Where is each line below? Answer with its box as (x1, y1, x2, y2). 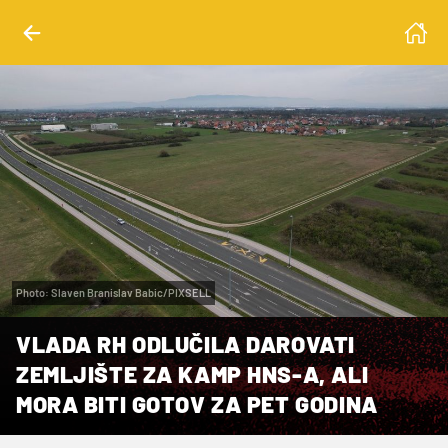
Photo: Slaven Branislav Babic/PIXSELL (16, 285, 211, 299)
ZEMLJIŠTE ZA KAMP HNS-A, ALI (16, 359, 369, 388)
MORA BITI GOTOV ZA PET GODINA (16, 389, 378, 418)
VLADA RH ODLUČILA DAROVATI (16, 329, 355, 358)
